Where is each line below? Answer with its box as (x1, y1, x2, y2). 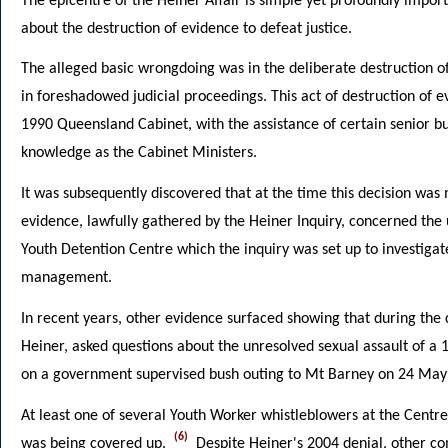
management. (21, 270, 112, 287)
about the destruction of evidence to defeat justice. (21, 20, 352, 37)
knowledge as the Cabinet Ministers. (21, 145, 257, 162)
